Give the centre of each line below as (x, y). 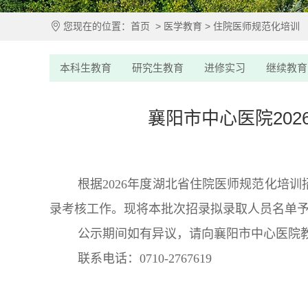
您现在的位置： (97, 26)
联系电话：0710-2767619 (145, 258)
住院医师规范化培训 (256, 26)
